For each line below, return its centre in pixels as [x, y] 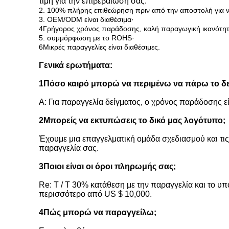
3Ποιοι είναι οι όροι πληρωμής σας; [107, 166]
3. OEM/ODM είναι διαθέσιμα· [86, 19]
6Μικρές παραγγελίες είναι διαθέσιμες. [99, 47]
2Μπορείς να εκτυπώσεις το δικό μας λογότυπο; [132, 120]
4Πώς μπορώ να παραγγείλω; [98, 212]
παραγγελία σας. [69, 148]
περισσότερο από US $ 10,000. [95, 194]
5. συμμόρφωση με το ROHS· [87, 38]
